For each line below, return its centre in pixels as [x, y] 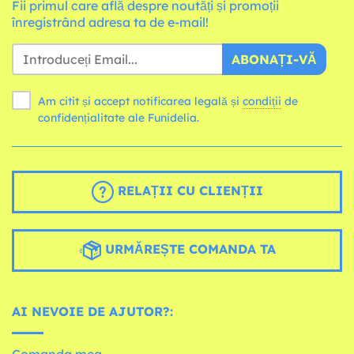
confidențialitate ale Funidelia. [119, 117]
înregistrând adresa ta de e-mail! [110, 22]
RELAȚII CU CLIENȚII [188, 190]
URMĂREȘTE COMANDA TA [188, 249]
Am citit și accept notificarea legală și [140, 101]
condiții [262, 101]
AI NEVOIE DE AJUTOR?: [92, 311]
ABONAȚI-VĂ [274, 59]
